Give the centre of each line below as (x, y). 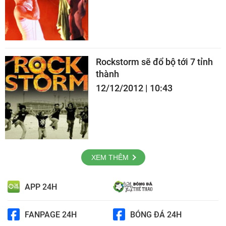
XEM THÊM (110, 158)
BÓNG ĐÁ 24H (156, 214)
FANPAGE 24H (51, 214)
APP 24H (41, 187)
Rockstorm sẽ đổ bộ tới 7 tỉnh (154, 62)
